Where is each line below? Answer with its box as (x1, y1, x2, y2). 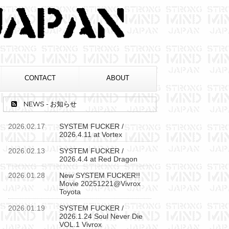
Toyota (59, 187, 81, 196)
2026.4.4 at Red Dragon (59, 154, 138, 163)
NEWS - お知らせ (22, 99, 77, 108)
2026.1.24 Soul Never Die (59, 212, 143, 220)
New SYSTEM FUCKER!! (59, 171, 140, 179)
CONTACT (24, 74, 56, 82)
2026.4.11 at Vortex (59, 130, 122, 139)
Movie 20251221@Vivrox (59, 179, 141, 188)
